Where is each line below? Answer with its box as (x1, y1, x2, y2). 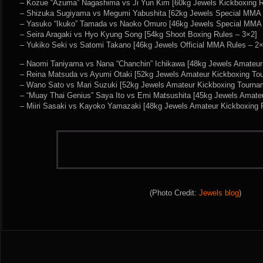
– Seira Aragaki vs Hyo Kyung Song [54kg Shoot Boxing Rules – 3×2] (20, 30, 257, 39)
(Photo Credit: (150, 188, 199, 197)
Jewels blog (199, 188, 239, 197)
